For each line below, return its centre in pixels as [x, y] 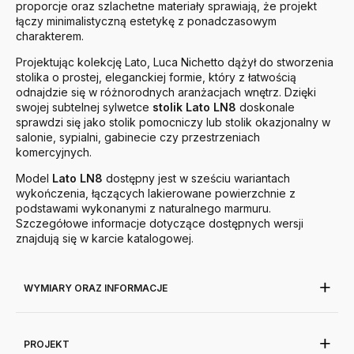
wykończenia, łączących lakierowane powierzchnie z [156, 194]
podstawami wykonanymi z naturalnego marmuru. [143, 209]
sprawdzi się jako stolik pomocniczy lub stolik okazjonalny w [173, 122]
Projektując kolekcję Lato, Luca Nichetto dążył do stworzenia [175, 62]
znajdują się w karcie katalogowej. [105, 239]
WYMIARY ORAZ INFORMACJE [96, 288]
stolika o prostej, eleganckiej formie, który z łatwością [156, 77]
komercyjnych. [54, 153]
